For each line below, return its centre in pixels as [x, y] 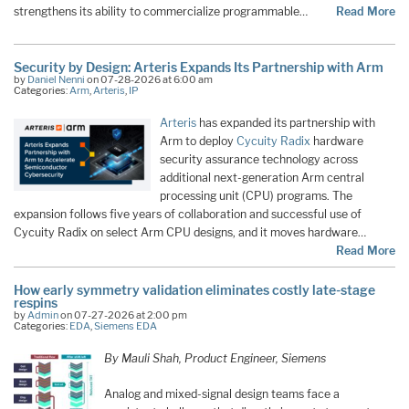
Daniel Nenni [56, 80]
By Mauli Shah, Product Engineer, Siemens [215, 359]
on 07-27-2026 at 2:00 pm [123, 315]
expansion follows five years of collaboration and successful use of [188, 215]
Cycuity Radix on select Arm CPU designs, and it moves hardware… [190, 233]
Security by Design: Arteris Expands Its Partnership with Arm [199, 68]
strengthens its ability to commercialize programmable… [161, 11]
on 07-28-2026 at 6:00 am [149, 80]
